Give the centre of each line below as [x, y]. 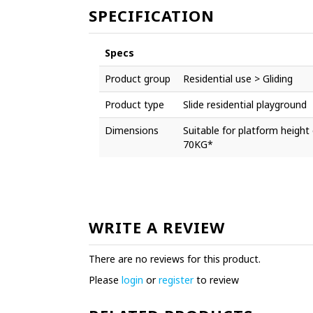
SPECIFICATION [152, 15]
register [176, 279]
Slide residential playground [245, 104]
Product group [138, 78]
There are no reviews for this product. [175, 259]
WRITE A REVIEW [157, 227]
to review [216, 279]
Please [105, 279]
